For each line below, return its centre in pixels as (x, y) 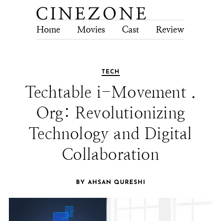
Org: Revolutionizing (110, 113)
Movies (91, 30)
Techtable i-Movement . (110, 92)
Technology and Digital (110, 134)
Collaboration (110, 155)
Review (170, 30)
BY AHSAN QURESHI (110, 183)
